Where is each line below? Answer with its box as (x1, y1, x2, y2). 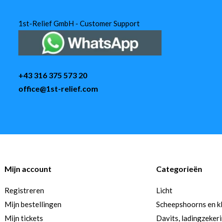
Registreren (4, 186, 44, 195)
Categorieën (156, 164, 203, 173)
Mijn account (4, 164, 52, 173)
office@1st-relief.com (18, 83, 98, 93)
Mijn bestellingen (4, 200, 61, 209)
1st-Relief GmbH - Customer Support (18, 19, 140, 28)
